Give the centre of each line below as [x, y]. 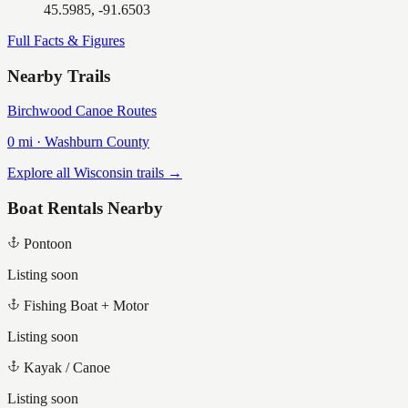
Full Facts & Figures [66, 41]
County [126, 142]
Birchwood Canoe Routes [82, 111]
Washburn [74, 142]
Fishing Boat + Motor [86, 305]
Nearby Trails [59, 76]
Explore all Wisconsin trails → [95, 173]
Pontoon [48, 243]
